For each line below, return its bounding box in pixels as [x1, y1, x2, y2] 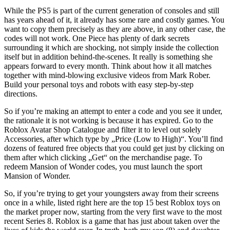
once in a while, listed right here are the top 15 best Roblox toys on [4, 198, 220, 207]
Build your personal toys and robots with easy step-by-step [4, 80, 194, 89]
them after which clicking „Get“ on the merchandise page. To [4, 152, 202, 162]
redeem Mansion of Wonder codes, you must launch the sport [4, 162, 202, 171]
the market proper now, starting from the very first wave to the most [4, 207, 222, 216]
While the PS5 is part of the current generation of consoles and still [4, 6, 219, 15]
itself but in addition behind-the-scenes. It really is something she [4, 52, 213, 61]
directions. [4, 89, 37, 98]
